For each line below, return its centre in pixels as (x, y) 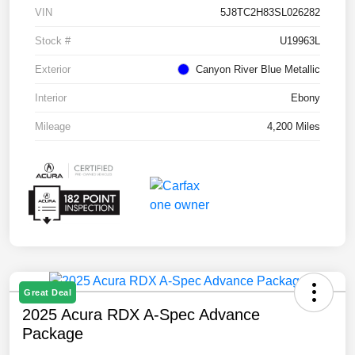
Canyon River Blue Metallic (258, 69)
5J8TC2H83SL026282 (270, 12)
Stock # (53, 40)
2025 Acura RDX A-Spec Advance (141, 315)
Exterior (53, 69)
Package (53, 334)
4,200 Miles (294, 126)
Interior (51, 97)
